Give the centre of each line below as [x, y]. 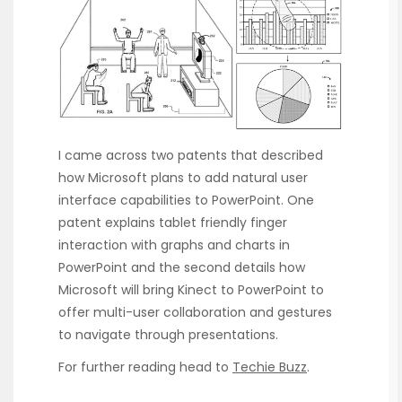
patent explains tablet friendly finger [173, 222]
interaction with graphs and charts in [174, 245]
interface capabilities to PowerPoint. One [186, 200]
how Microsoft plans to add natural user [183, 177]
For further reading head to [145, 367]
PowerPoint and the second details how [182, 267]
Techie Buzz [270, 367]
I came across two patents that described [191, 155]
